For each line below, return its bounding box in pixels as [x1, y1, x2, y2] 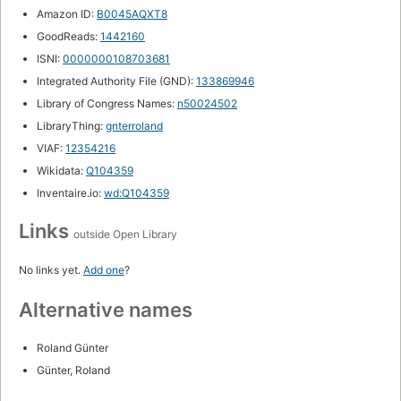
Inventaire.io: [37, 186, 104, 200]
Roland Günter [37, 341, 108, 355]
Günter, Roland [37, 363, 110, 378]
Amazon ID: [37, 7, 97, 21]
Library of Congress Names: [37, 97, 177, 111]
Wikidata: [37, 164, 86, 178]
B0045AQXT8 [97, 7, 167, 21]
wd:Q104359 [104, 186, 169, 200]
